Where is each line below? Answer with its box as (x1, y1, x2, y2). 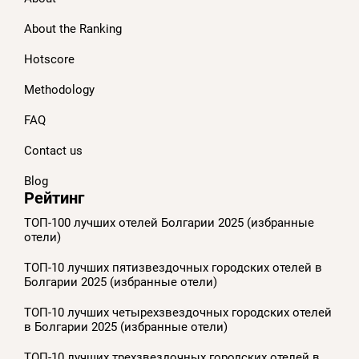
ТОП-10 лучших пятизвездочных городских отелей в (24, 260, 322, 275)
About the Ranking (24, 22, 122, 36)
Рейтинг (24, 188, 84, 208)
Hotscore (24, 52, 75, 67)
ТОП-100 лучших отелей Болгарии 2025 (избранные (24, 216, 314, 230)
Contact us (24, 143, 83, 158)
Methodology (24, 83, 95, 97)
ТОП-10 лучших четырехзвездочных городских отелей (24, 305, 332, 320)
